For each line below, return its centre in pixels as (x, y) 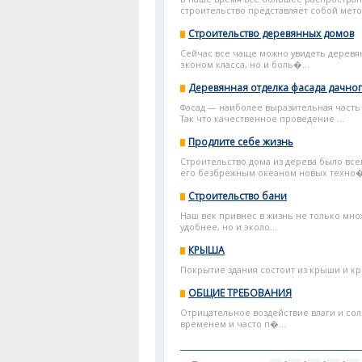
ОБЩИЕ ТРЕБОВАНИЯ (240, 293)
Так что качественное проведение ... (262, 119)
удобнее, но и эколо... (229, 227)
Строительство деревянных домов (271, 34)
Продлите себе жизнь (241, 142)
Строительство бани (238, 196)
